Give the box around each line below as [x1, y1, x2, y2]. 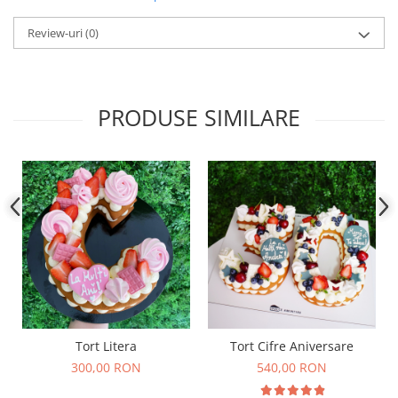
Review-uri [28, 24, 85, 41]
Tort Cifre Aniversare [230, 337, 354, 354]
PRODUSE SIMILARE [98, 101, 300, 132]
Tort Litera [76, 337, 137, 354]
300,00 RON [71, 358, 141, 376]
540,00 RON [257, 358, 327, 376]
